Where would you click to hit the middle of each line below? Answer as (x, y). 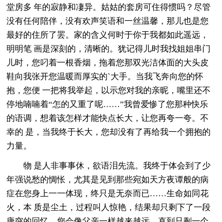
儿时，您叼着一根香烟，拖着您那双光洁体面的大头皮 (108, 62)
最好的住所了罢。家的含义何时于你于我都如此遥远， (108, 35)
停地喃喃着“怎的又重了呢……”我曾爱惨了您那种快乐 (108, 104)
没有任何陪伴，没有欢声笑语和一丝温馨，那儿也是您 (108, 21)
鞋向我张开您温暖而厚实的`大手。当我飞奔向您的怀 (105, 76)
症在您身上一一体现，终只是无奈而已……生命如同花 (108, 193)
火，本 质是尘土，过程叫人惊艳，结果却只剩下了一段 (109, 207)
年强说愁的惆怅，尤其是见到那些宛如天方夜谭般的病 (108, 179)
